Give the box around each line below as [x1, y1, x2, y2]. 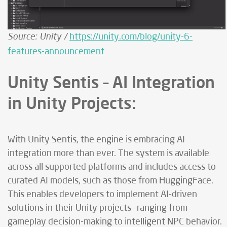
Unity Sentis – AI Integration [8, 72, 215, 92]
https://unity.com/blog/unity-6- [69, 32, 193, 42]
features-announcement [8, 47, 104, 57]
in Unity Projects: [8, 93, 136, 113]
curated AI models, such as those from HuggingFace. [8, 176, 213, 186]
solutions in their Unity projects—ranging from [8, 204, 187, 213]
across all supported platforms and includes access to [8, 163, 216, 172]
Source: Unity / [8, 30, 69, 42]
